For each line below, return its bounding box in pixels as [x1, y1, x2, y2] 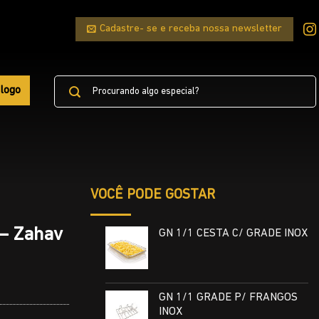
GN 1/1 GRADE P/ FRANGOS [158, 292, 298, 304]
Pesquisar [53, 77, 94, 85]
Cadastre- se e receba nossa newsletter [99, 23, 282, 34]
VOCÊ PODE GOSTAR [90, 188, 215, 202]
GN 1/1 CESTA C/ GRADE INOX [158, 227, 308, 239]
